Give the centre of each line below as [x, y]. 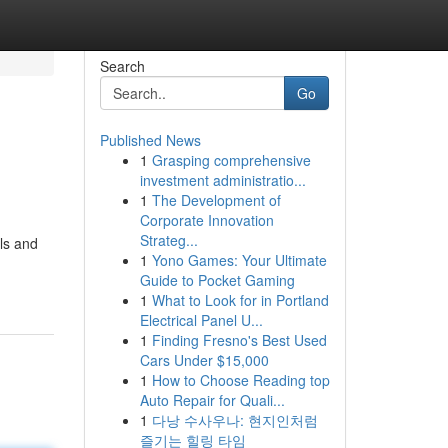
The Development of [216, 200]
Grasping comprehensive [231, 160]
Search [122, 66]
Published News [150, 140]
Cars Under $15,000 [204, 360]
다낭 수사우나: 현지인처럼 [234, 420]
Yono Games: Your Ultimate [239, 260]
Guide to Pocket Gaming [217, 280]
